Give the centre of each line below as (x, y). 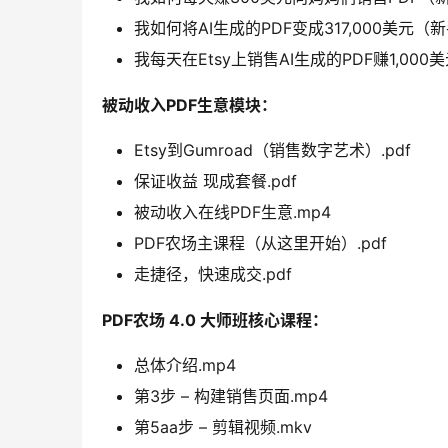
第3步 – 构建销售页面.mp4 (231, 396)
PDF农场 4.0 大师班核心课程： (215, 320)
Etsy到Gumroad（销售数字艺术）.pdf (272, 150)
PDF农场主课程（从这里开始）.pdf (260, 243)
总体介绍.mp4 (185, 365)
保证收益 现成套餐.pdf (215, 181)
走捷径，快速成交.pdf (213, 274)
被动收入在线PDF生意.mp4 (232, 212)
